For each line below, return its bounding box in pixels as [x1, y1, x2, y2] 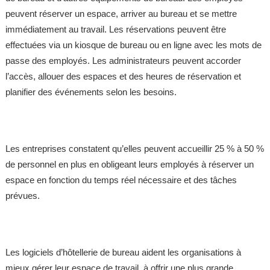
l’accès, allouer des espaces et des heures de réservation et [5, 72, 241, 82]
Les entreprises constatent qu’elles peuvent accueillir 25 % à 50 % [5, 144, 264, 154]
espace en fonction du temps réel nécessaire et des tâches [5, 175, 237, 186]
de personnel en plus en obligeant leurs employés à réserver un [5, 160, 254, 170]
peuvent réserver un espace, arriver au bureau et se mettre [5, 9, 237, 19]
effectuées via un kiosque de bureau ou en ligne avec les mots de [5, 40, 262, 51]
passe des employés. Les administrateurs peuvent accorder [5, 56, 241, 66]
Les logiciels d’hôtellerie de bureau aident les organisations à [5, 248, 241, 258]
